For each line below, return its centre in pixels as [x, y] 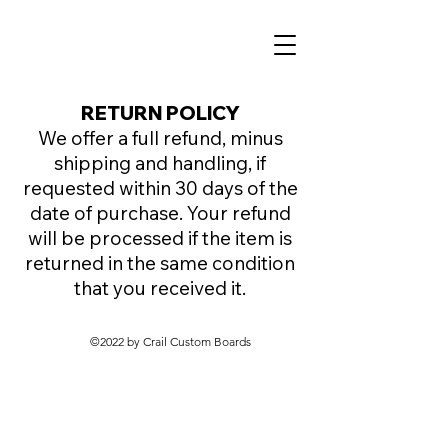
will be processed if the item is [160, 238]
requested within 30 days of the [160, 188]
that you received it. [160, 288]
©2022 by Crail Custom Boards [170, 341]
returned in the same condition [160, 263]
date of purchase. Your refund [160, 213]
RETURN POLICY [160, 113]
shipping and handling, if [160, 163]
